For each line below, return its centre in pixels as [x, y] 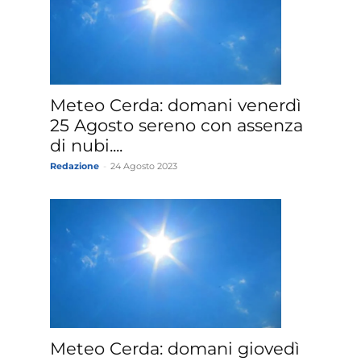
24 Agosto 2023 [144, 166]
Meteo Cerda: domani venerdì [176, 106]
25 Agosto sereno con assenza [176, 126]
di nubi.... [86, 146]
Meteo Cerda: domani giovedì [175, 349]
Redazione [75, 166]
